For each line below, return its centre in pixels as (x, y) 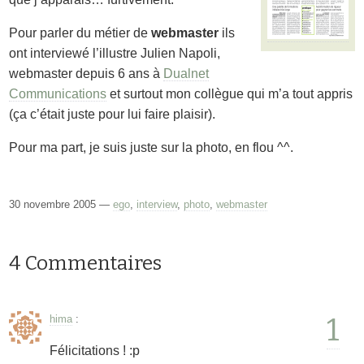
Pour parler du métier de (80, 33)
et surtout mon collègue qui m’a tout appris (230, 94)
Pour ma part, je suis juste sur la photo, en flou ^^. (152, 147)
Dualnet (186, 74)
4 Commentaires (86, 263)
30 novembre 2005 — (61, 204)
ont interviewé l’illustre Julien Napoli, (115, 53)
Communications (58, 94)
